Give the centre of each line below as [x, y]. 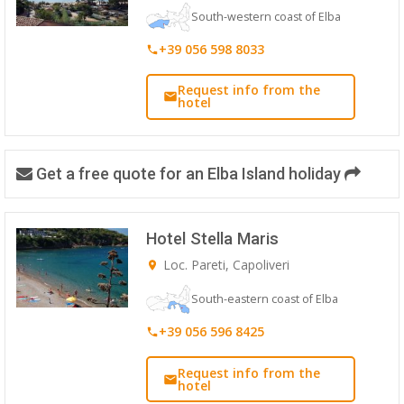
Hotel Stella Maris [212, 238]
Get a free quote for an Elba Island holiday [188, 173]
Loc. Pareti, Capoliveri [226, 264]
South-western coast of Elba [266, 16]
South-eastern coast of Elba [264, 298]
